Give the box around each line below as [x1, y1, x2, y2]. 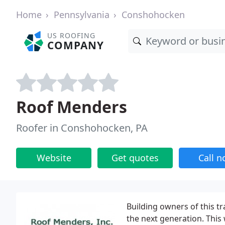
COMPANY [47, 38, 104, 52]
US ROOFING [47, 31, 96, 40]
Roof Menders [16, 96, 127, 118]
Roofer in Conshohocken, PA [16, 121, 148, 135]
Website [36, 152, 71, 164]
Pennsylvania [54, 9, 109, 21]
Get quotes [111, 152, 159, 164]
